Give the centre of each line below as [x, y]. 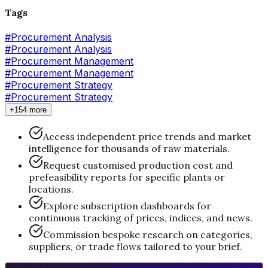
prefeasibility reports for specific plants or [127, 177]
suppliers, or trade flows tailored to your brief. [135, 246]
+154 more [28, 109]
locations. [51, 189]
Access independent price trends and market [147, 136]
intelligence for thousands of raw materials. [129, 148]
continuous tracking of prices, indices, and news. [141, 217]
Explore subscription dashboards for [127, 205]
